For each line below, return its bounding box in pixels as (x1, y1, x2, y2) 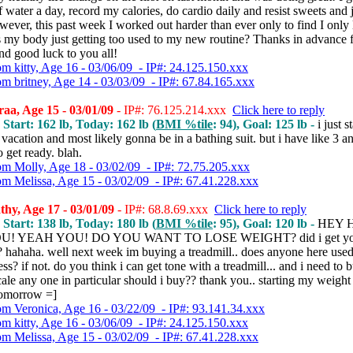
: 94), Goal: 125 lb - (213, 117, 318, 131)
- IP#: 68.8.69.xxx (114, 203, 214, 216)
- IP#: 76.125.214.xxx (113, 103, 232, 117)
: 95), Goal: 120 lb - (213, 217, 318, 230)
